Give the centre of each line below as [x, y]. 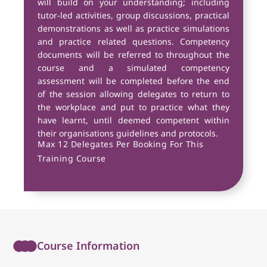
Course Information [88, 245]
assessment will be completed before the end [133, 80]
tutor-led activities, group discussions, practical [133, 15]
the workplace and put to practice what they [133, 107]
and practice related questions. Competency [133, 41]
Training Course [72, 158]
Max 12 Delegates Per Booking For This [121, 144]
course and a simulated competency [133, 67]
